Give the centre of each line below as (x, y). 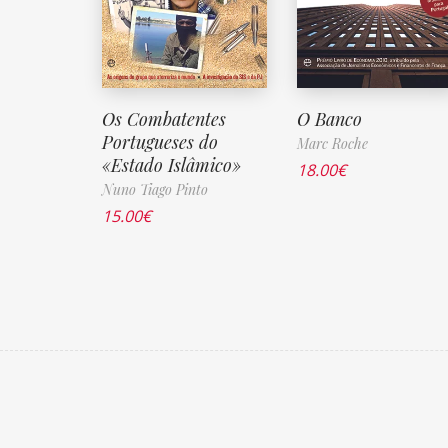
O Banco (329, 119)
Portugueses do (160, 142)
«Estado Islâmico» (171, 165)
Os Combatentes (164, 119)
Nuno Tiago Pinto (155, 190)
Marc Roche (332, 144)
